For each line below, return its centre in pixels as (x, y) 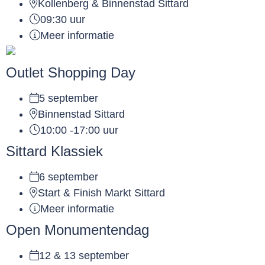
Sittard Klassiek (54, 151)
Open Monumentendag (77, 230)
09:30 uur (63, 20)
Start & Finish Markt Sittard (101, 193)
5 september (69, 98)
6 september (69, 177)
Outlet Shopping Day (71, 73)
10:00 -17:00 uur (79, 130)
